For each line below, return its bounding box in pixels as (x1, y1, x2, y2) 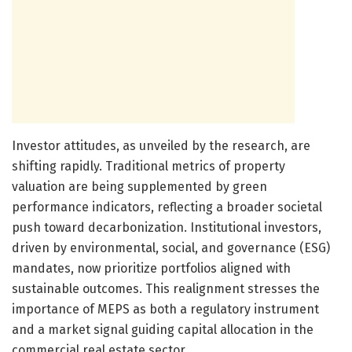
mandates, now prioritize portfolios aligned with (12, 260, 291, 276)
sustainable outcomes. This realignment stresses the (12, 280, 320, 296)
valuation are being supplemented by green (12, 178, 267, 194)
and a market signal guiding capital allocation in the (12, 321, 313, 337)
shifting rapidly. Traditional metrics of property (12, 158, 285, 174)
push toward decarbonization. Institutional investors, (12, 219, 321, 235)
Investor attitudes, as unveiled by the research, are (12, 137, 310, 153)
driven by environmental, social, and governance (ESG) (12, 240, 330, 255)
